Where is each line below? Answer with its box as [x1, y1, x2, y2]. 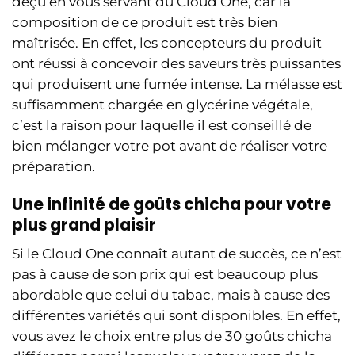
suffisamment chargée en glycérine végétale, [12, 96, 313, 113]
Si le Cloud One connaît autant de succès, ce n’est [12, 245, 342, 261]
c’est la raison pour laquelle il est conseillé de [12, 116, 311, 133]
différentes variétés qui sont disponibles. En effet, [12, 307, 341, 323]
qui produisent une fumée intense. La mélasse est [12, 75, 342, 92]
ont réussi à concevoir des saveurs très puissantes [12, 55, 341, 71]
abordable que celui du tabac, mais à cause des [12, 286, 330, 303]
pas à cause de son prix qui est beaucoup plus [12, 265, 318, 282]
